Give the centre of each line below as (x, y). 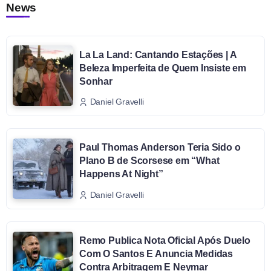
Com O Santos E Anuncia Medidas (156, 253)
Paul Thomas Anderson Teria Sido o (160, 148)
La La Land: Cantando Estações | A (158, 54)
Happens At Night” (121, 174)
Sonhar (96, 81)
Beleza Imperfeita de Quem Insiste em (163, 68)
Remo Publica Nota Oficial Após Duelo (165, 240)
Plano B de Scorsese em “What (149, 161)
